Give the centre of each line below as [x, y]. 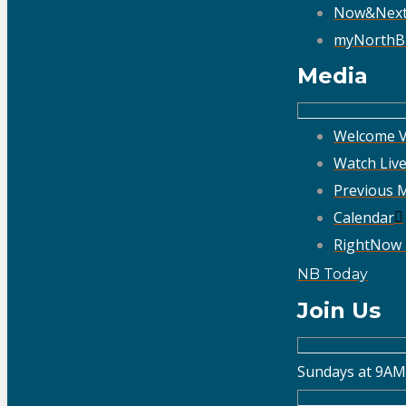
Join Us [339, 310]
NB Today [333, 274]
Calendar [364, 218]
